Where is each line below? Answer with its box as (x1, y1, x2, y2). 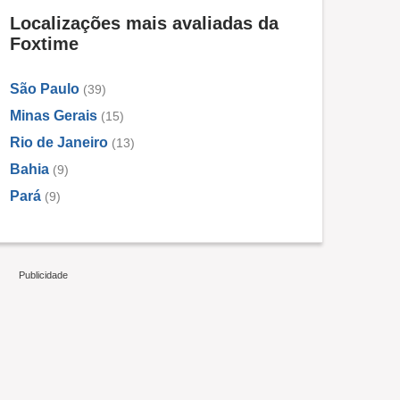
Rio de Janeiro (10, 135, 108, 151)
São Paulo (10, 81, 79, 97)
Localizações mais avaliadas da (10, 13, 279, 34)
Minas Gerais (10, 108, 97, 124)
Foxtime (10, 34, 79, 54)
